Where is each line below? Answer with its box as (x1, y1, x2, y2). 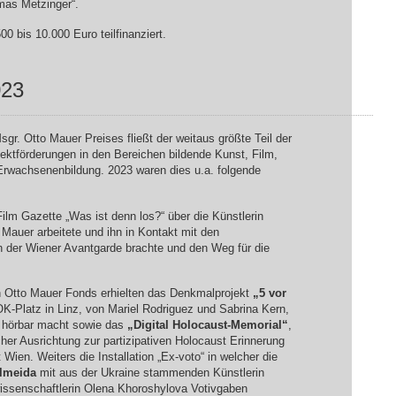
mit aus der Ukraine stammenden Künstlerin (35, 366, 264, 380)
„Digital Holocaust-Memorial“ (126, 318, 288, 332)
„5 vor (252, 286, 286, 301)
